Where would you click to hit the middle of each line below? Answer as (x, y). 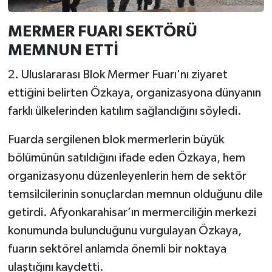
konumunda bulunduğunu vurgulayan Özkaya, (124, 230)
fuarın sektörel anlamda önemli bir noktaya (117, 249)
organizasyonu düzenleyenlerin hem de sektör (127, 176)
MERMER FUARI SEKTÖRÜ (102, 32)
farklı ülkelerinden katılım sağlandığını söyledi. (124, 111)
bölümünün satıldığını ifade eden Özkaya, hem (126, 158)
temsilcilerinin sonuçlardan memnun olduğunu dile (135, 194)
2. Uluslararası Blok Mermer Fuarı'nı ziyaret (117, 74)
